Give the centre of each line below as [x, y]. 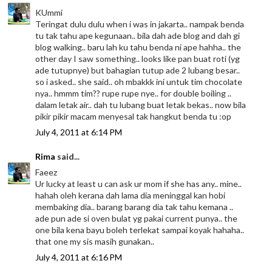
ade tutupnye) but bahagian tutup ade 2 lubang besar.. [138, 70]
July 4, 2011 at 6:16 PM [79, 257]
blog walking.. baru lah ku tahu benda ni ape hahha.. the [138, 47]
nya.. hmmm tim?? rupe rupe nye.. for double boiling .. [134, 93]
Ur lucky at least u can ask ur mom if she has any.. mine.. [139, 183]
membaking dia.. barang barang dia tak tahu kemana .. [134, 206]
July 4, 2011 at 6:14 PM [79, 132]
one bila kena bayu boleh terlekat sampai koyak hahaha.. [140, 229]
